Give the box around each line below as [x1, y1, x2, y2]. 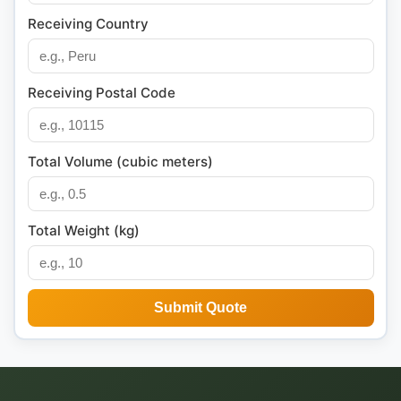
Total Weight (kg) [27, 221, 140, 239]
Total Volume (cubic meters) [27, 152, 213, 170]
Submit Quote [154, 299, 247, 315]
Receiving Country [27, 14, 149, 32]
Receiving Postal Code [27, 83, 175, 101]
